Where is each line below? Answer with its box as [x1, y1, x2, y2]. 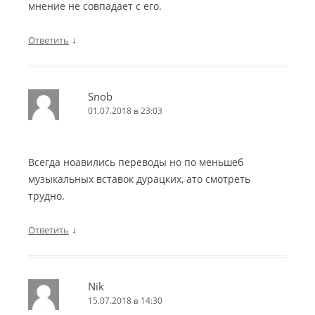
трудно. [28, 189, 65, 203]
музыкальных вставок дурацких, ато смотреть [28, 172, 250, 186]
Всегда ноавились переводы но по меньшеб [28, 155, 243, 169]
